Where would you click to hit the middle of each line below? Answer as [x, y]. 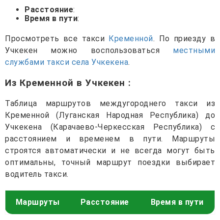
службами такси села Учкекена [67, 62]
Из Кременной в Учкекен [67, 82]
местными [194, 50]
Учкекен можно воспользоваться [89, 50]
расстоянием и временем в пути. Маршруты [110, 138]
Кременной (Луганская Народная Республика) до [110, 115]
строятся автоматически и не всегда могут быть [110, 150]
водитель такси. [37, 174]
